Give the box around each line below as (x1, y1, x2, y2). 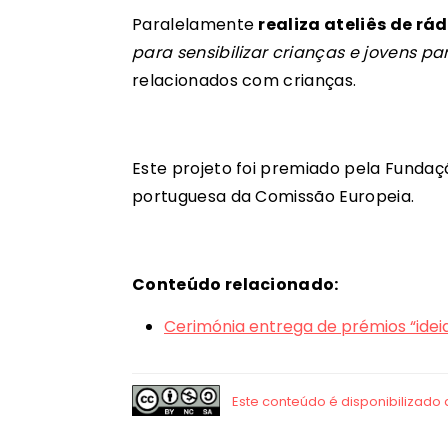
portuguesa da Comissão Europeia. (132, 185, 415, 209)
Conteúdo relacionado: (132, 273, 339, 297)
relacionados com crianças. (132, 69, 357, 93)
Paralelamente (132, 13, 259, 37)
